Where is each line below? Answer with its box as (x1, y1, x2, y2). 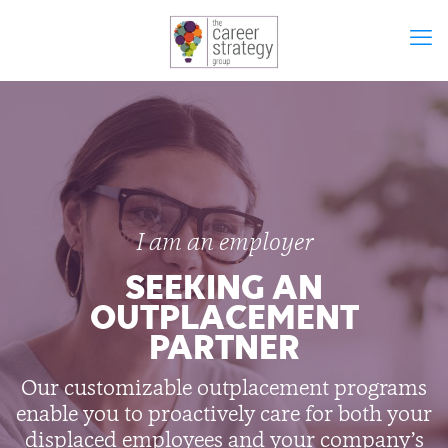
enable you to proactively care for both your (16, 405, 432, 427)
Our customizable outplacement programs (21, 379, 427, 401)
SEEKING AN (125, 266, 323, 307)
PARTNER (148, 326, 300, 367)
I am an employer (135, 232, 313, 256)
